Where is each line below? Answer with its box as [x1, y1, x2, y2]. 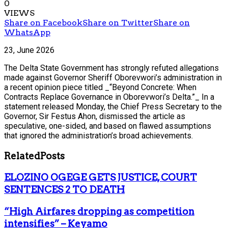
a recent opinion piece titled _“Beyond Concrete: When [4, 82, 196, 92]
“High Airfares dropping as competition [4, 206, 194, 218]
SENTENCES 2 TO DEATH [4, 184, 125, 196]
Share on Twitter [82, 17, 153, 27]
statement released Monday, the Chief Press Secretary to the [4, 101, 222, 111]
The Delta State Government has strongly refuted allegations [4, 63, 219, 73]
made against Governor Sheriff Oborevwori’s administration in [4, 72, 222, 82]
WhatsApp [4, 27, 50, 37]
